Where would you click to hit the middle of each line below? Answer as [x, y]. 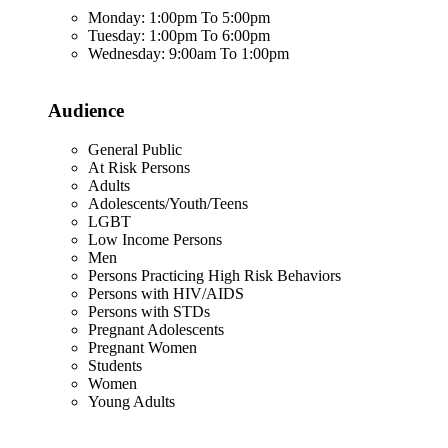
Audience [86, 110]
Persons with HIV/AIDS [166, 293]
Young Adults [131, 401]
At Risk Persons [139, 167]
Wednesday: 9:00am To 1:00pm [188, 54]
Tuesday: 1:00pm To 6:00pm [179, 36]
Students [115, 365]
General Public [135, 149]
